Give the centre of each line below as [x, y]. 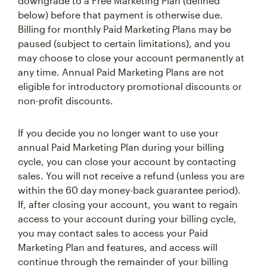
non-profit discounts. [66, 100]
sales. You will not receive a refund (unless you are [131, 176]
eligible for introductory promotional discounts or [130, 86]
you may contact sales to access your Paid [113, 233]
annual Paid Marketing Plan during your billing [121, 147]
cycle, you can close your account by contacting [127, 161]
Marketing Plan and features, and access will [118, 247]
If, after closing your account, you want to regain [128, 204]
